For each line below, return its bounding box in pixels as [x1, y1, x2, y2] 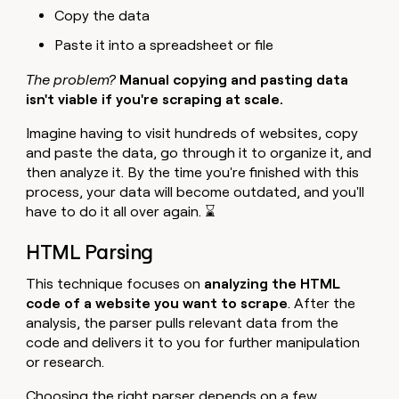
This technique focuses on [26, 275, 201, 293]
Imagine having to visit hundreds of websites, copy [26, 124, 359, 142]
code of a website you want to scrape [26, 295, 289, 313]
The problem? [26, 70, 120, 88]
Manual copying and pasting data [119, 70, 349, 88]
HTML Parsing [26, 240, 153, 265]
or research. [26, 354, 105, 371]
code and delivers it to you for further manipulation [26, 334, 361, 352]
